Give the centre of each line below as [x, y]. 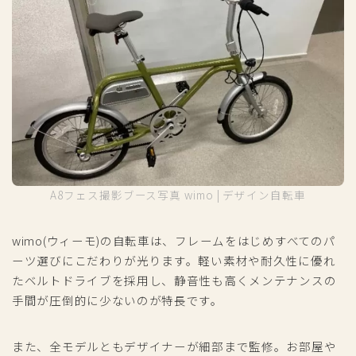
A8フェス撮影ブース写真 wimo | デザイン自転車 [178, 194]
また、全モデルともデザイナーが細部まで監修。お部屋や [174, 346]
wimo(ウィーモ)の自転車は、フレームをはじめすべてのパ [174, 240]
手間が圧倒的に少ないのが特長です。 [118, 300]
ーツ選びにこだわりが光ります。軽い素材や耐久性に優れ [174, 260]
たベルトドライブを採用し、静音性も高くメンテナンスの [174, 280]
